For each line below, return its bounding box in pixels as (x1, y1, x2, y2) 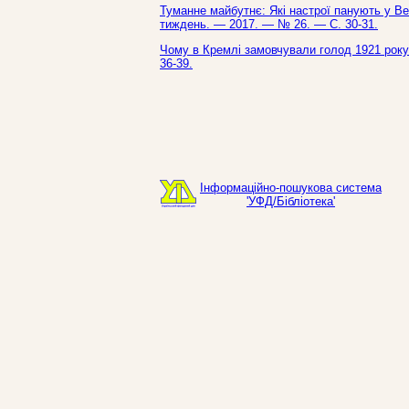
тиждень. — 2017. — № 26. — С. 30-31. (160, 16, 378, 31)
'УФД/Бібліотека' (246, 194, 335, 208)
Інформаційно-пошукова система (200, 181, 382, 194)
